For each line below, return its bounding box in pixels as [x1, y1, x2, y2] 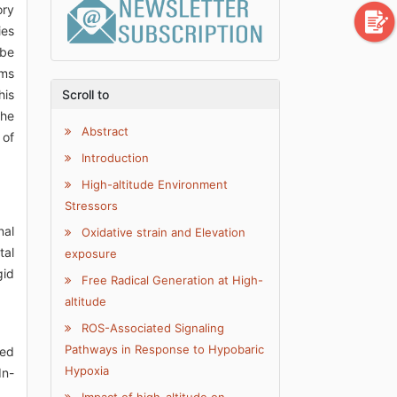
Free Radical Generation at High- [78, 273, 264, 288]
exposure [65, 246, 118, 261]
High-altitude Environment [78, 177, 229, 192]
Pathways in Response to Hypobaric [65, 342, 265, 357]
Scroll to [62, 87, 110, 103]
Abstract [78, 124, 129, 139]
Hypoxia [65, 363, 110, 378]
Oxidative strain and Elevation [78, 225, 246, 240]
